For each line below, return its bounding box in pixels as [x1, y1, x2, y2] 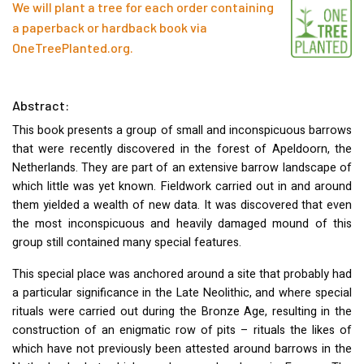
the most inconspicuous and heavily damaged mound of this [12, 215, 352, 233]
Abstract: [12, 97, 69, 114]
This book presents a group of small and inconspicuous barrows [12, 122, 352, 140]
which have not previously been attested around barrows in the [12, 340, 352, 358]
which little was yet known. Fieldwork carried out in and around [12, 178, 352, 196]
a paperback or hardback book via [12, 19, 207, 36]
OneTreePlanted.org [12, 40, 130, 56]
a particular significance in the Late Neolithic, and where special [12, 284, 352, 302]
